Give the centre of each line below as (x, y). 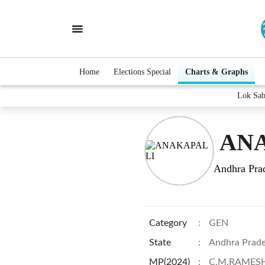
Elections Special (142, 72)
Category (168, 223)
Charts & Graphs (216, 72)
